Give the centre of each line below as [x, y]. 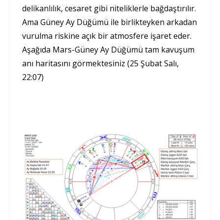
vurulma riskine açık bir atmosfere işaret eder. [107, 36]
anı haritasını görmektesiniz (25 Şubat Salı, [100, 64]
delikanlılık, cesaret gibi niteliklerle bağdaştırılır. [109, 9]
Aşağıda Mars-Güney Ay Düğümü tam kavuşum [108, 50]
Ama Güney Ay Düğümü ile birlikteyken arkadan [110, 22]
